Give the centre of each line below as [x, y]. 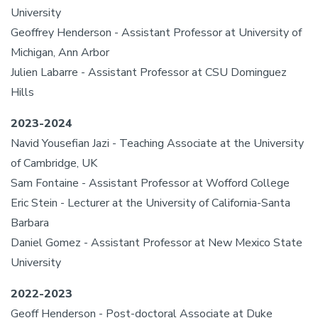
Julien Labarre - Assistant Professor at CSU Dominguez [149, 72]
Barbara [30, 223]
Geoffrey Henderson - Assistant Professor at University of [156, 33]
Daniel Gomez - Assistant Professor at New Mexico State [157, 243]
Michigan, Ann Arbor [60, 53]
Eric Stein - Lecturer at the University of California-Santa [150, 203]
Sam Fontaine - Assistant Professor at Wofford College [150, 183]
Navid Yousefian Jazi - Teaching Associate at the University [157, 143]
